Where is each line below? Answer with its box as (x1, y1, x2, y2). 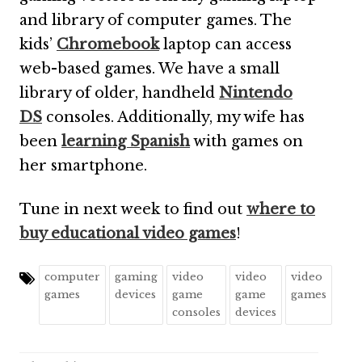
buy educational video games (19, 225, 236, 242)
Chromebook (57, 36, 159, 53)
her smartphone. (19, 157, 147, 175)
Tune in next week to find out (19, 200, 246, 218)
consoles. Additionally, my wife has (42, 108, 305, 126)
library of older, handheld (19, 84, 219, 102)
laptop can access (159, 36, 292, 53)
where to (246, 200, 315, 218)
